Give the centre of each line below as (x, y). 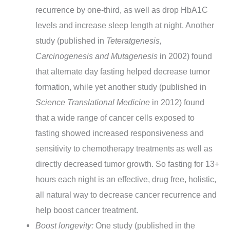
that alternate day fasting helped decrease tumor (123, 71)
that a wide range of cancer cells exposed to (115, 117)
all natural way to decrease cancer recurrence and (126, 194)
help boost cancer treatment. (87, 210)
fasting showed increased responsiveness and (120, 133)
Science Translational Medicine (94, 102)
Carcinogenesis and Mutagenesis (97, 56)
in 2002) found (185, 56)
